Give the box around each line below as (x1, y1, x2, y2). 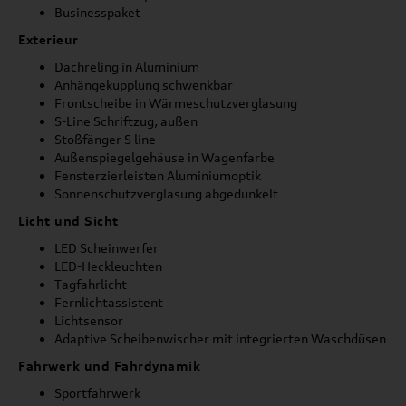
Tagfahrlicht (54, 276, 127, 292)
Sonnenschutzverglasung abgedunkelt (54, 186, 278, 201)
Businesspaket (54, 5, 140, 20)
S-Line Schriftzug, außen (54, 113, 198, 129)
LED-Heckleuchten (54, 258, 162, 274)
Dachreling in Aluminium (54, 59, 199, 74)
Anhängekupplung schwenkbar (54, 77, 233, 92)
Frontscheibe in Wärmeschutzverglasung (54, 95, 297, 111)
